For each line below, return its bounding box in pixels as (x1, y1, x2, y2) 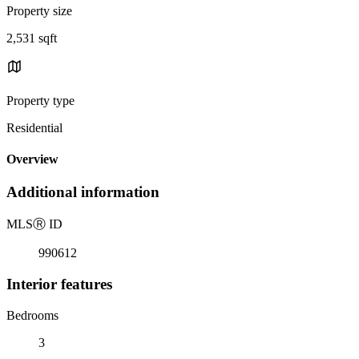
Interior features (6, 275, 112, 292)
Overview (6, 152, 58, 167)
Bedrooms (6, 308, 58, 322)
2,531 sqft (6, 30, 57, 45)
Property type (6, 93, 75, 107)
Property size (6, 3, 72, 18)
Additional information (6, 184, 159, 201)
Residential (6, 120, 63, 135)
